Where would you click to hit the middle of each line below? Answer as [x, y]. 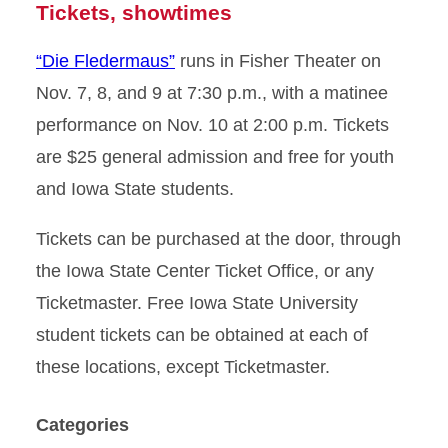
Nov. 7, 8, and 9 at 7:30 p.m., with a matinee [212, 93]
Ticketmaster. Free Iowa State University [197, 303]
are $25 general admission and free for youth [215, 157]
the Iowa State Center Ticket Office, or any [205, 271]
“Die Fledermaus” [105, 61]
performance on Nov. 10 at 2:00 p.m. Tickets [212, 125]
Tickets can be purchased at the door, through [218, 239]
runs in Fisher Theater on [278, 61]
